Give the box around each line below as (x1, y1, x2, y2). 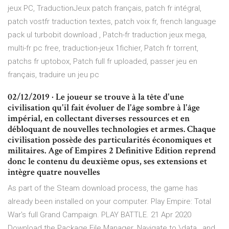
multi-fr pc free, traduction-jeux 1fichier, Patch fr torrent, (8, 43, 198, 53)
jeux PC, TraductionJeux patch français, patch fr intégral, (8, 4, 201, 13)
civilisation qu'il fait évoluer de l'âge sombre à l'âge (8, 102, 200, 114)
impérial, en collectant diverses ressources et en (8, 112, 190, 125)
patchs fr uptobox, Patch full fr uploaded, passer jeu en (8, 57, 197, 66)
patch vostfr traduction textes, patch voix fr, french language (8, 17, 216, 27)
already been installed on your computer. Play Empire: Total (8, 197, 211, 207)
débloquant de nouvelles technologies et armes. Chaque (8, 123, 216, 135)
